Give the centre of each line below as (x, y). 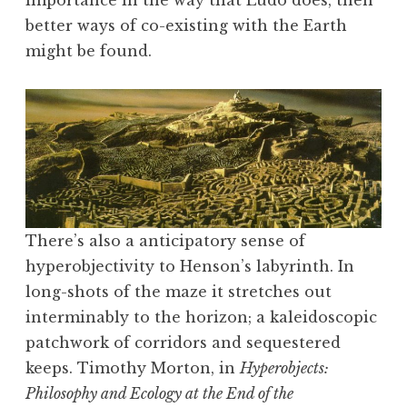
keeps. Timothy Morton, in (133, 368)
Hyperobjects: (284, 368)
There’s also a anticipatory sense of (165, 241)
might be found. (89, 51)
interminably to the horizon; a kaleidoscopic (201, 318)
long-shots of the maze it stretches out (179, 292)
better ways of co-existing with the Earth (186, 26)
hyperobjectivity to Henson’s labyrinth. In (190, 267)
